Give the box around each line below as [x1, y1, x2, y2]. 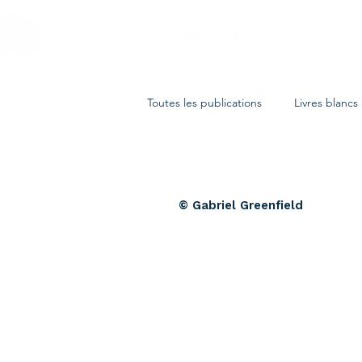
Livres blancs [294, 95, 358, 110]
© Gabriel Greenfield [179, 198, 303, 213]
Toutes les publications [147, 95, 262, 110]
